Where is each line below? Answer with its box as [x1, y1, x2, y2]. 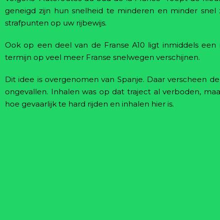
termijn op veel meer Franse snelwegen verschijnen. [5, 53, 200, 62]
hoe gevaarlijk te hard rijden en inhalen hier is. [5, 99, 174, 109]
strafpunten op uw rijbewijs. [5, 18, 107, 27]
